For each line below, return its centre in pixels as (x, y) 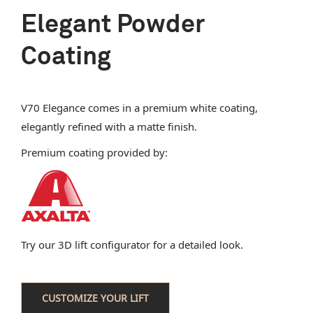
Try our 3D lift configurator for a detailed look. (132, 244)
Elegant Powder (112, 25)
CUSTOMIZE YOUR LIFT (95, 298)
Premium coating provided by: (94, 152)
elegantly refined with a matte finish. (109, 126)
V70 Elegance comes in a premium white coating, (139, 107)
